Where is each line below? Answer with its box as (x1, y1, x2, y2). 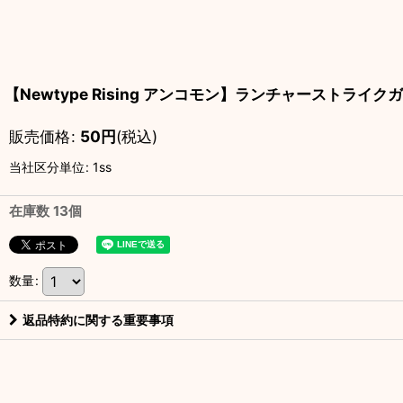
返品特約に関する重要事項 (22, 312, 174, 327)
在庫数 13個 (9, 202, 82, 219)
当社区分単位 (9, 159, 85, 175)
